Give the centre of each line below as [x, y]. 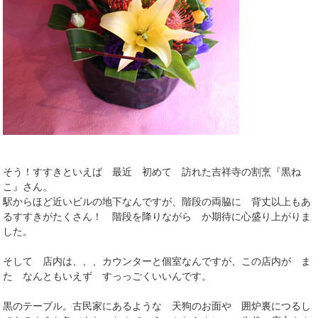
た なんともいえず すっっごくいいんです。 [108, 276]
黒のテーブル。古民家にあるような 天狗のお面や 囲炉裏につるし [157, 306]
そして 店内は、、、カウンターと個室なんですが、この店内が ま [157, 261]
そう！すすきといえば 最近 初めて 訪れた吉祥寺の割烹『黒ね [152, 171]
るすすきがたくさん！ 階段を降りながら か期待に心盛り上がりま [157, 216]
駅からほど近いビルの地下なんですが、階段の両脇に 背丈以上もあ [157, 201]
